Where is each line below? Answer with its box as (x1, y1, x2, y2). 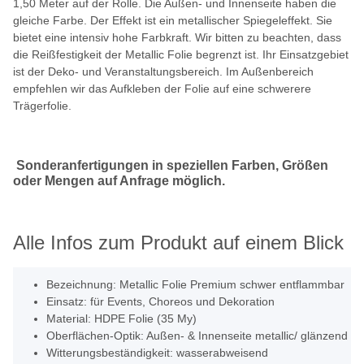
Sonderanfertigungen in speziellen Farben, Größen (16, 158, 328, 173)
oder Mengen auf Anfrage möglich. (13, 174, 225, 188)
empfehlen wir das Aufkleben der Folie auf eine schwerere (13, 82, 311, 96)
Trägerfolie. (13, 99, 71, 113)
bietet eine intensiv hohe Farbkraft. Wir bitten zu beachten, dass (13, 31, 341, 45)
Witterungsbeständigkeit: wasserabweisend (46, 346, 268, 360)
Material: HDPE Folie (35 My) (46, 312, 197, 326)
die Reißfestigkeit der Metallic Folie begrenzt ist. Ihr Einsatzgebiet (13, 48, 349, 62)
